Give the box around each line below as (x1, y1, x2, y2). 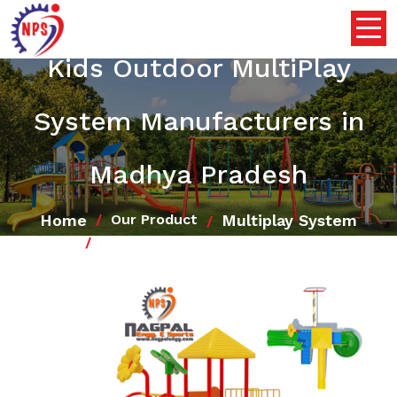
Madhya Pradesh (90, 158, 307, 190)
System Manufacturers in (33, 105, 364, 136)
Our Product (111, 211, 198, 228)
